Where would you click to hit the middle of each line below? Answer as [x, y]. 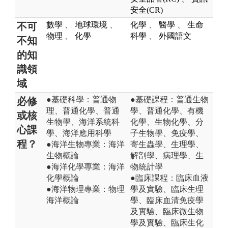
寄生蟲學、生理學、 [167, 144]
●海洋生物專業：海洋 [85, 144]
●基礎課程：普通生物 [169, 99]
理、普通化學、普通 [83, 110]
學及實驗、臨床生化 [167, 222]
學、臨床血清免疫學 [167, 200]
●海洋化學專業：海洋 [85, 166]
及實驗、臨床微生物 [167, 211]
